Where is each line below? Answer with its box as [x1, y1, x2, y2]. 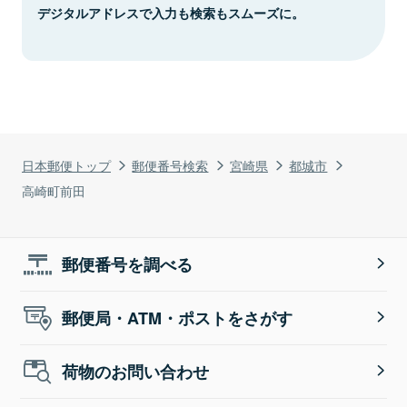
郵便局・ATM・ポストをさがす [62, 305, 293, 330]
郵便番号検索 [132, 154, 209, 174]
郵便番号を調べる [62, 252, 194, 276]
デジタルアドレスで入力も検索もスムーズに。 [37, 3, 304, 22]
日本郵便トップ [22, 154, 111, 174]
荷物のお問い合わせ [62, 359, 210, 383]
